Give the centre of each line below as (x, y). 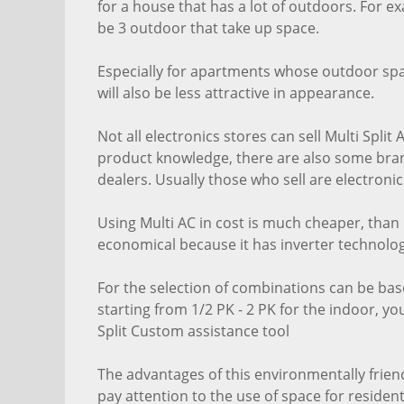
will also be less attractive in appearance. (236, 92)
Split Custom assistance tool (193, 331)
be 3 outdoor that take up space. (208, 28)
